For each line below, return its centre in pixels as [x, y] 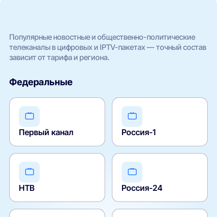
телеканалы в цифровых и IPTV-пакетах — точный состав [108, 47]
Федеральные [41, 82]
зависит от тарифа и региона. [60, 58]
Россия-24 [142, 188]
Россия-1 [139, 132]
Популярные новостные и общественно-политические [102, 37]
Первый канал [46, 132]
